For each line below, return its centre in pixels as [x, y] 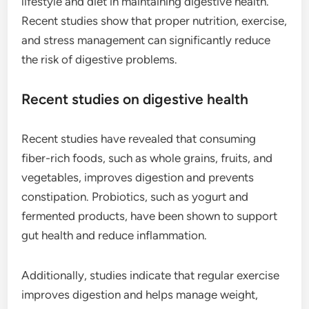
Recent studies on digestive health [135, 99]
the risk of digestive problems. [100, 59]
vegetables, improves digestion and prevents [138, 177]
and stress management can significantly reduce [146, 40]
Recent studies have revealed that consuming [139, 139]
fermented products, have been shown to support [150, 216]
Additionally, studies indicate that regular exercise [151, 275]
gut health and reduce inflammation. [114, 235]
